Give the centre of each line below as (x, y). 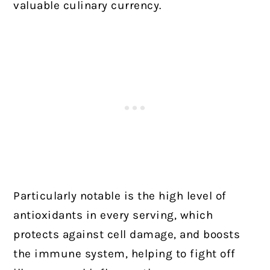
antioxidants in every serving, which (113, 215)
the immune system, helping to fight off (124, 254)
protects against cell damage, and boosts (127, 235)
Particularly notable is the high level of (120, 196)
